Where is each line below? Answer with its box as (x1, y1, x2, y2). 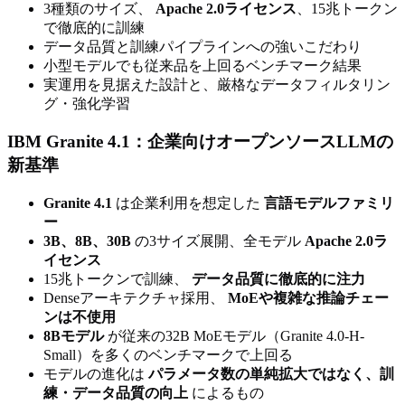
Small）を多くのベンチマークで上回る (43, 346, 293, 363)
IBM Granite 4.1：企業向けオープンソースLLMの (7, 132, 393, 152)
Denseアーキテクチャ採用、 (43, 289, 228, 306)
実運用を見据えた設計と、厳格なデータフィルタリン (43, 76, 391, 92)
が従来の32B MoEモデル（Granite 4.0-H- (104, 327, 364, 344)
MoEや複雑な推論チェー (228, 289, 389, 306)
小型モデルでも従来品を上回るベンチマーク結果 (43, 57, 362, 73)
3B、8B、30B (43, 232, 131, 249)
